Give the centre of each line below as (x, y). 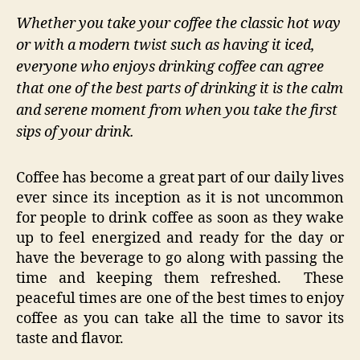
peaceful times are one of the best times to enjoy (180, 298)
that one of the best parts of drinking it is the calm (180, 89)
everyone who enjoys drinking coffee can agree (170, 67)
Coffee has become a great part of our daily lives (180, 178)
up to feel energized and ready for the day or (180, 238)
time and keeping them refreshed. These (180, 278)
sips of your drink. (75, 133)
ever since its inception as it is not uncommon (180, 198)
